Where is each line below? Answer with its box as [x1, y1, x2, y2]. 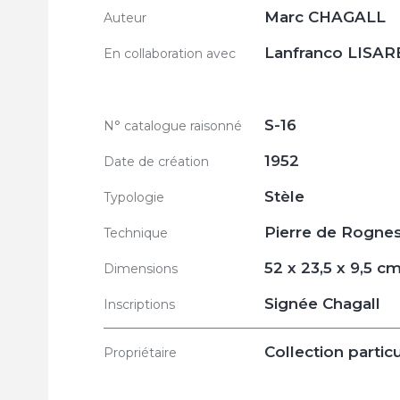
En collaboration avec [104, 46, 236, 62]
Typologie [104, 189, 164, 205]
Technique [104, 225, 168, 241]
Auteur [104, 10, 146, 26]
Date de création [104, 154, 209, 170]
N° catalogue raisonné [104, 118, 242, 134]
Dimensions [104, 261, 178, 277]
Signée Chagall [264, 295, 380, 312]
